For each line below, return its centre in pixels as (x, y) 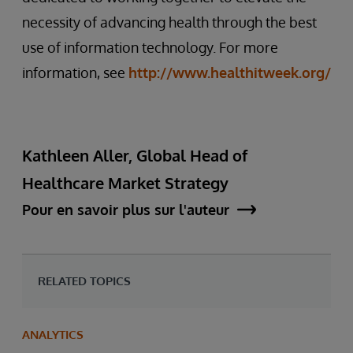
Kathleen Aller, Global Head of (135, 155)
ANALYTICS (53, 334)
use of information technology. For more (150, 47)
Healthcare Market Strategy (125, 182)
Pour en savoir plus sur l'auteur (126, 209)
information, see (75, 72)
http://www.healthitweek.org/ (230, 72)
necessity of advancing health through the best (169, 22)
